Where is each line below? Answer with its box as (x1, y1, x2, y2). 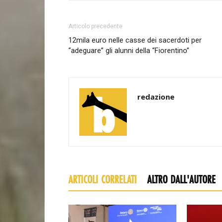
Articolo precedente (68, 23, 122, 30)
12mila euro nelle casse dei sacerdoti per (68, 36, 202, 45)
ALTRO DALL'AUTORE (147, 174, 216, 186)
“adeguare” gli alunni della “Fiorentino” (68, 46, 189, 55)
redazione (137, 92, 174, 102)
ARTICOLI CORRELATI (68, 174, 137, 186)
